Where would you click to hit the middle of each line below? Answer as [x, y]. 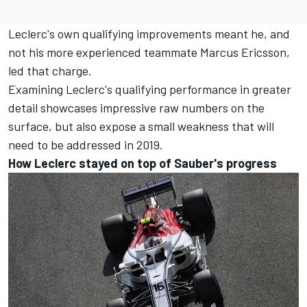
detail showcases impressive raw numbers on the [136, 108]
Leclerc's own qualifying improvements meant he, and [149, 34]
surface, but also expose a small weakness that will [141, 126]
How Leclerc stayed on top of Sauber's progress [143, 163]
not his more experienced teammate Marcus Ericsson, [149, 52]
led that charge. [50, 71]
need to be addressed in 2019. [86, 145]
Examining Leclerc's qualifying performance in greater [150, 89]
